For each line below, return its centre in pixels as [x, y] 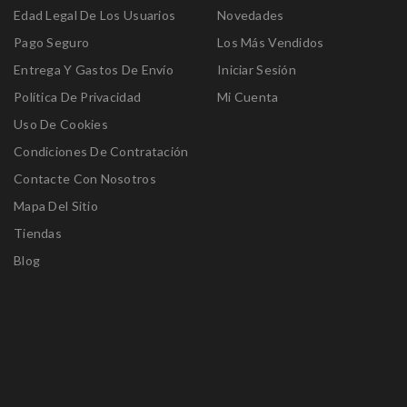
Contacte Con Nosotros [84, 179]
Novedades [250, 15]
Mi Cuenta [248, 97]
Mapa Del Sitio [55, 206]
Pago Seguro [51, 43]
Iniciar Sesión [256, 70]
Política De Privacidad [77, 97]
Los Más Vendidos [270, 43]
